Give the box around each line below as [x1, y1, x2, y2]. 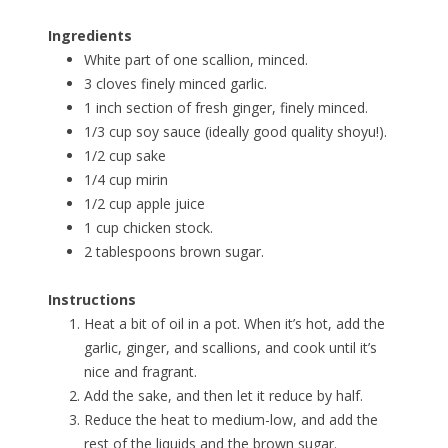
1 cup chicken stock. [84, 218, 213, 238]
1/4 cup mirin [84, 170, 168, 190]
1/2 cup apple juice [84, 194, 205, 214]
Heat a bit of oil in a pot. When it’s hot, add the [84, 314, 385, 334]
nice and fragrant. [84, 362, 197, 382]
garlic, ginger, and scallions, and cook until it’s [84, 338, 377, 358]
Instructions [48, 290, 136, 310]
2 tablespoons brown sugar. [84, 242, 264, 262]
